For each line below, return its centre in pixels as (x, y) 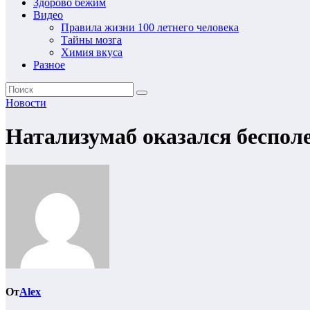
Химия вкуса (92, 52)
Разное (49, 65)
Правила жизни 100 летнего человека (150, 27)
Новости (26, 103)
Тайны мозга (91, 40)
